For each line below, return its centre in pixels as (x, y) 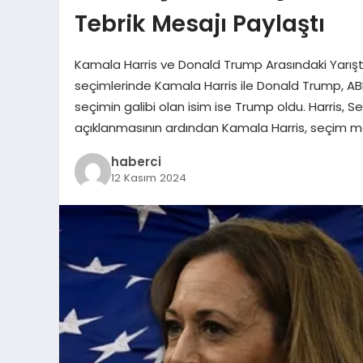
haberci (136, 162)
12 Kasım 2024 (148, 178)
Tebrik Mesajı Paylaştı (199, 23)
